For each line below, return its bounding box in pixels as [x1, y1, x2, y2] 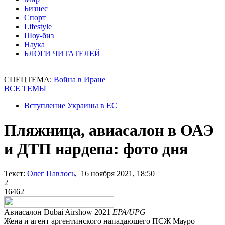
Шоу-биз [24, 31, 54, 40]
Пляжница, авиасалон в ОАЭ [4, 121, 214, 140]
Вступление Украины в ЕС [24, 101, 117, 110]
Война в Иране [54, 75, 105, 84]
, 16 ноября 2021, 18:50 [75, 169, 155, 178]
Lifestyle [24, 22, 52, 31]
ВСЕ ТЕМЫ [4, 84, 46, 93]
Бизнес [24, 4, 48, 13]
